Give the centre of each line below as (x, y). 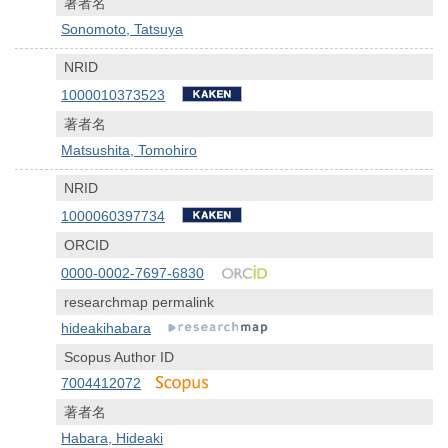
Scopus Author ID (119, 357)
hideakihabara (106, 328)
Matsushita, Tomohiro (129, 150)
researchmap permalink (139, 302)
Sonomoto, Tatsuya (122, 29)
